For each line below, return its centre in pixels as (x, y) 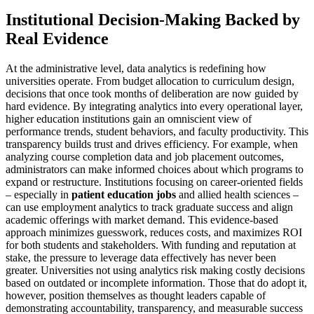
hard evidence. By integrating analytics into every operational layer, (154, 107)
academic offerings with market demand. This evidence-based (142, 220)
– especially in (39, 195)
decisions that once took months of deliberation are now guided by (152, 94)
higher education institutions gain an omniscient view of (129, 119)
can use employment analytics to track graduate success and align (149, 207)
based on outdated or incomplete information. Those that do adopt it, (156, 283)
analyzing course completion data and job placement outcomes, (145, 157)
